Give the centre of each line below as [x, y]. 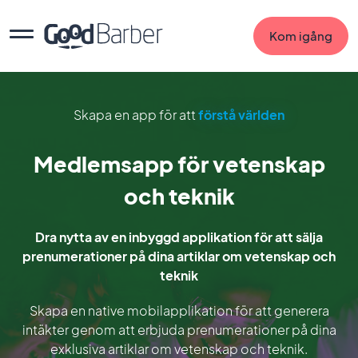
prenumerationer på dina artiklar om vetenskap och [179, 256]
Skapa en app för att [136, 115]
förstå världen [241, 115]
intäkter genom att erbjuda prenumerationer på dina [179, 330]
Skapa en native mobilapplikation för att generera [179, 310]
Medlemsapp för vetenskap [179, 164]
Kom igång [301, 36]
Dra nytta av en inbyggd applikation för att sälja [179, 237]
